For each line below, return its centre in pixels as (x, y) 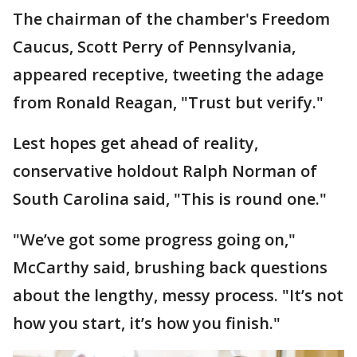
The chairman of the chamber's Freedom (171, 19)
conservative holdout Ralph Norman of (165, 171)
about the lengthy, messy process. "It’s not (178, 295)
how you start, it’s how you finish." (147, 323)
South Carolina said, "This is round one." (170, 199)
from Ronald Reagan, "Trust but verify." (168, 102)
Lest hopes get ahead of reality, (135, 143)
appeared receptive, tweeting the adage (168, 75)
